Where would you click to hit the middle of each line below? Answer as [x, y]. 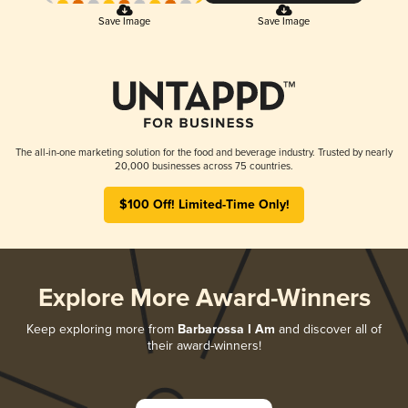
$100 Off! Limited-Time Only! [204, 204]
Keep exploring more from [102, 329]
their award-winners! [204, 345]
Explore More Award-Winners [204, 299]
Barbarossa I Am [226, 329]
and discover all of [328, 329]
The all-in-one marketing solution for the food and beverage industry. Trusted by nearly [204, 152]
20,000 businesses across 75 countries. [204, 166]
